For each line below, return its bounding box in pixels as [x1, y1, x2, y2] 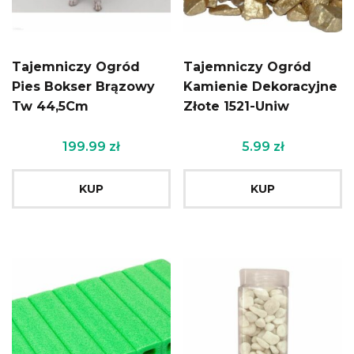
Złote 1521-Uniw [183, 99, 290, 115]
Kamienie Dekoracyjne [183, 79, 338, 95]
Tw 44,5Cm [12, 99, 88, 115]
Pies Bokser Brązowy [12, 79, 155, 95]
